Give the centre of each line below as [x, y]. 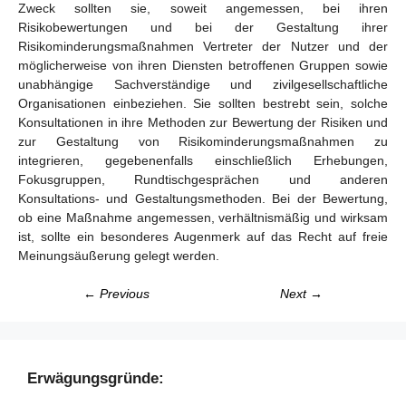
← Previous [116, 294]
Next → [301, 294]
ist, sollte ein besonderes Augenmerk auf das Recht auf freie [203, 237]
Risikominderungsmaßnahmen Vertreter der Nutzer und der [203, 46]
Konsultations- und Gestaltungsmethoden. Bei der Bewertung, [203, 198]
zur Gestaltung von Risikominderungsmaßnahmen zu [203, 141]
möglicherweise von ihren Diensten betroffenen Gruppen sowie [203, 65]
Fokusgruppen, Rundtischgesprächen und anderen [203, 179]
